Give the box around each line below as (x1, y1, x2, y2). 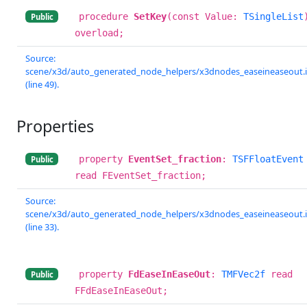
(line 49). (25, 77, 59, 90)
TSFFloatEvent (232, 153, 304, 164)
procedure (79, 10, 134, 22)
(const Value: (167, 10, 243, 22)
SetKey (134, 10, 167, 22)
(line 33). (25, 220, 59, 233)
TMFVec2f (221, 268, 265, 280)
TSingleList (243, 10, 304, 22)
